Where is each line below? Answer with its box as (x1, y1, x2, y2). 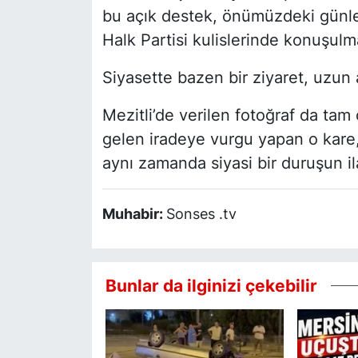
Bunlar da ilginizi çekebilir (105, 275, 317, 296)
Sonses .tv (165, 205, 237, 222)
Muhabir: (101, 205, 166, 222)
